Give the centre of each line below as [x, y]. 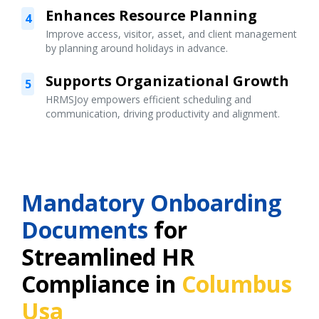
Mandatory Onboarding [151, 203]
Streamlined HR [108, 257]
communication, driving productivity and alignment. [163, 114]
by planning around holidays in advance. [137, 48]
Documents [85, 230]
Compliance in [101, 284]
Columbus [237, 284]
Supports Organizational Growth [168, 81]
